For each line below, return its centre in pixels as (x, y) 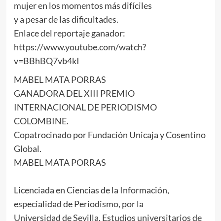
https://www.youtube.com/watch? (80, 47)
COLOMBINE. (41, 121)
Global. (27, 149)
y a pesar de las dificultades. (66, 19)
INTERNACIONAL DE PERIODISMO (85, 107)
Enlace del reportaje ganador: (69, 33)
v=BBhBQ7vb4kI (46, 61)
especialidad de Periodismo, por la (78, 204)
